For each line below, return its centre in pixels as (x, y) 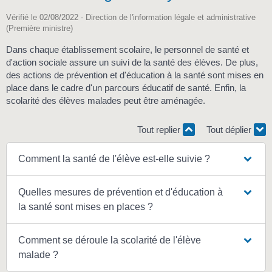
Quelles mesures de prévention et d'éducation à (121, 192)
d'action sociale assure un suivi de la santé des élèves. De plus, (132, 63)
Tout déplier (230, 129)
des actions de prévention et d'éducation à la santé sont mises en (135, 75)
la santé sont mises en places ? (86, 207)
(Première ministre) (39, 29)
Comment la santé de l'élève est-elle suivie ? (114, 159)
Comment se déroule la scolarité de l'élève (110, 240)
